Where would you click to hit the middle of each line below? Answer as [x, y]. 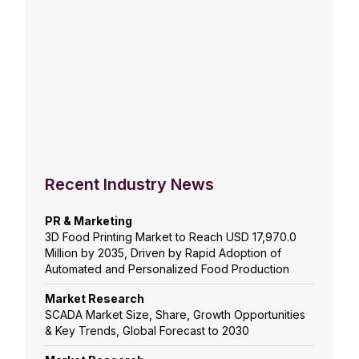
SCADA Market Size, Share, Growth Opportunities [175, 315]
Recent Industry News [129, 185]
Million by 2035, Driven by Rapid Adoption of [163, 253]
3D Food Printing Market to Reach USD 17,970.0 [171, 237]
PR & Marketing [89, 221]
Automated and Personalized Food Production [167, 269]
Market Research [95, 299]
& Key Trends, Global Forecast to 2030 [147, 331]
